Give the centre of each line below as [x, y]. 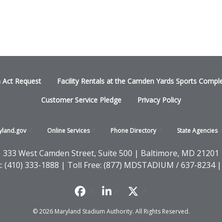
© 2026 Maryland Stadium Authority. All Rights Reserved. [111, 211]
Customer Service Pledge [81, 100]
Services [78, 130]
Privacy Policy [159, 100]
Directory [143, 130]
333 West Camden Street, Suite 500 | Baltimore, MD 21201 [111, 153]
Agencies [205, 130]
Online [57, 130]
